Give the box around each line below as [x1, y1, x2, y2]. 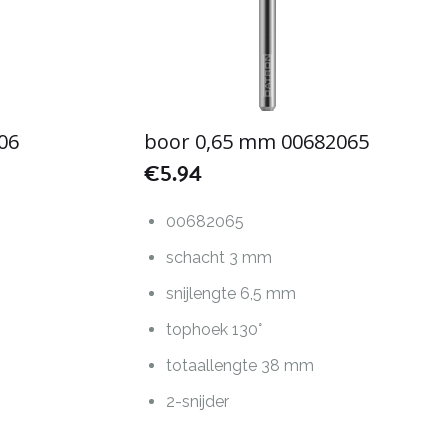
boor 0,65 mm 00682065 [144, 127, 369, 155]
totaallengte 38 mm [166, 356, 315, 376]
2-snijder [166, 392, 230, 412]
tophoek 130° [166, 320, 263, 340]
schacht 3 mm [166, 248, 273, 268]
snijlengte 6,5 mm [166, 284, 297, 304]
